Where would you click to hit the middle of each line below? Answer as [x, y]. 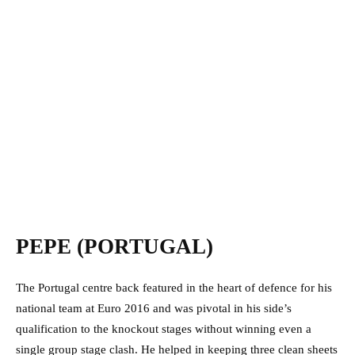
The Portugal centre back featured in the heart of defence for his [174, 287]
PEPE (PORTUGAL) [115, 246]
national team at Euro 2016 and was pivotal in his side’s [154, 308]
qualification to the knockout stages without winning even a [164, 328]
